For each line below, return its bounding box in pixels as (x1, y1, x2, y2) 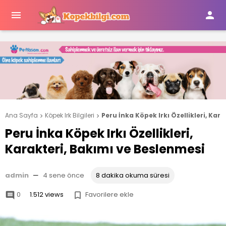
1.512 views (30, 190, 64, 200)
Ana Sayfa (5, 111, 38, 120)
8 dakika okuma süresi (96, 171, 169, 181)
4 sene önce (43, 171, 84, 181)
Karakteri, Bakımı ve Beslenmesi (5, 141, 205, 158)
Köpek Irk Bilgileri (45, 111, 94, 120)
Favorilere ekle (85, 190, 134, 200)
